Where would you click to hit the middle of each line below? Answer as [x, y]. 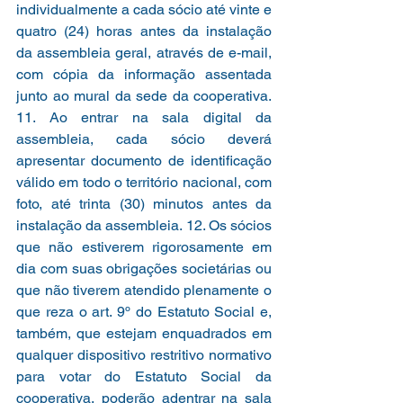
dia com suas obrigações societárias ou [144, 268]
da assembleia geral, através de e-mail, [144, 52]
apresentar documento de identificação [144, 160]
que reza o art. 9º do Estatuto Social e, [144, 311]
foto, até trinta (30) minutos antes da [144, 203]
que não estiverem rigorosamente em [144, 246]
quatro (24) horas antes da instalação [144, 31]
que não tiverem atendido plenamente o [144, 290]
